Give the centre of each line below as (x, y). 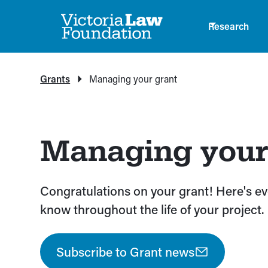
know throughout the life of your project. (153, 209)
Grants (55, 79)
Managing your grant (133, 79)
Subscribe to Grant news (126, 252)
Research (228, 26)
